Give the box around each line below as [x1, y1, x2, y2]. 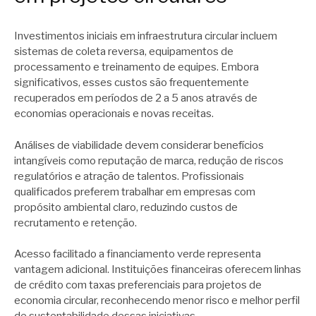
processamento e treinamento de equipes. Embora [14, 61, 259, 73]
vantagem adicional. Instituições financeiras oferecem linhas [14, 263, 301, 276]
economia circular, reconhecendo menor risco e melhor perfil [14, 294, 300, 307]
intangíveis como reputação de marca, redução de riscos [14, 154, 284, 167]
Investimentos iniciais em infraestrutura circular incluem [14, 30, 277, 42]
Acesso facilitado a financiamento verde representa [14, 248, 261, 260]
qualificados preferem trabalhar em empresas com [14, 185, 255, 198]
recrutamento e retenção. [14, 216, 137, 229]
